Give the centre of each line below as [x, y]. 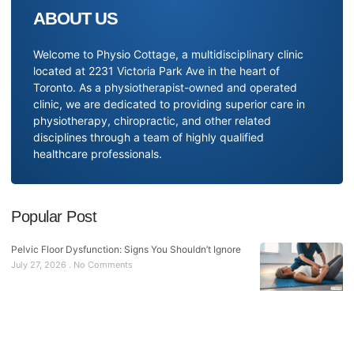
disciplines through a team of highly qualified [149, 137]
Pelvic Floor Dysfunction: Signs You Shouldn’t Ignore [126, 249]
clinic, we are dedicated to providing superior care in [169, 104]
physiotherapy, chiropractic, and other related [152, 120]
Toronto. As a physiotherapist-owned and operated [165, 87]
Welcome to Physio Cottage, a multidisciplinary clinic [168, 54]
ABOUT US [75, 18]
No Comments [102, 264]
